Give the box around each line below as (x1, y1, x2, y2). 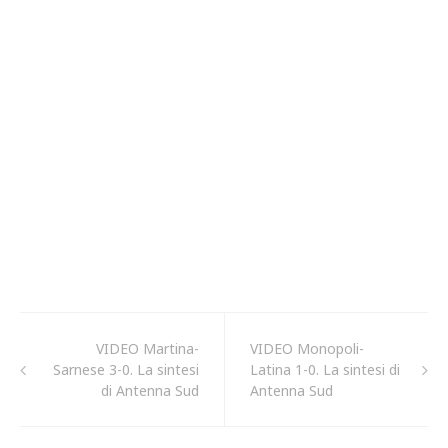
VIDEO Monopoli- (250, 338, 364, 358)
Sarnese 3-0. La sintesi (53, 359, 199, 379)
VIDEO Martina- (96, 338, 199, 358)
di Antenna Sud (101, 380, 199, 400)
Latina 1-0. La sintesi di (250, 359, 400, 379)
